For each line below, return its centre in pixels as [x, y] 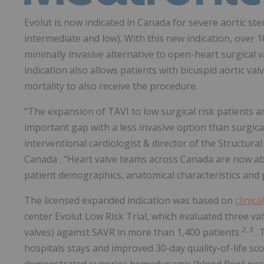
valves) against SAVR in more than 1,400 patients [133, 232]
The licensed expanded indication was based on [130, 201]
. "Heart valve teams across [120, 159]
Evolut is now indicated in [81, 23]
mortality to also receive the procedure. [111, 86]
